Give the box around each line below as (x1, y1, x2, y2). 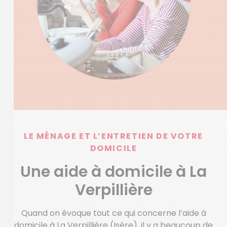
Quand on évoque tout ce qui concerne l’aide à (21, 207, 206, 219)
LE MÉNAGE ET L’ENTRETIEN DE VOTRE (24, 130, 203, 142)
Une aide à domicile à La (20, 161, 207, 182)
